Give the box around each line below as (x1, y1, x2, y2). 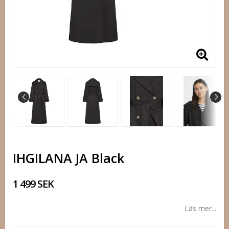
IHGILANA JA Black (13, 149, 124, 167)
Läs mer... (185, 203, 216, 214)
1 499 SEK (13, 177, 54, 191)
